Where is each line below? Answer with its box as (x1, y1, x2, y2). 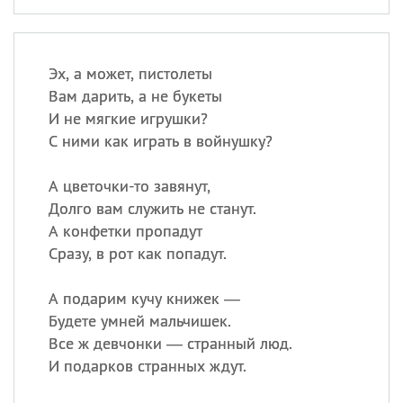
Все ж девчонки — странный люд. (48, 333, 292, 354)
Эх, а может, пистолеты (48, 63, 212, 84)
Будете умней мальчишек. (48, 310, 231, 331)
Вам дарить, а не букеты (48, 85, 222, 106)
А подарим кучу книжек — (48, 288, 240, 309)
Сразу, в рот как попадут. (48, 243, 227, 264)
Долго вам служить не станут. (48, 198, 256, 219)
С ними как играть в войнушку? (48, 130, 273, 151)
